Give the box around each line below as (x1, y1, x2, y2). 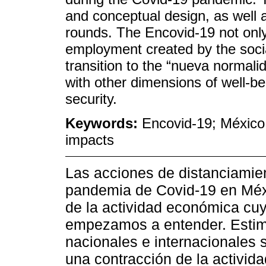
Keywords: (65, 115, 142, 132)
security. (65, 91, 117, 107)
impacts (65, 132, 114, 148)
